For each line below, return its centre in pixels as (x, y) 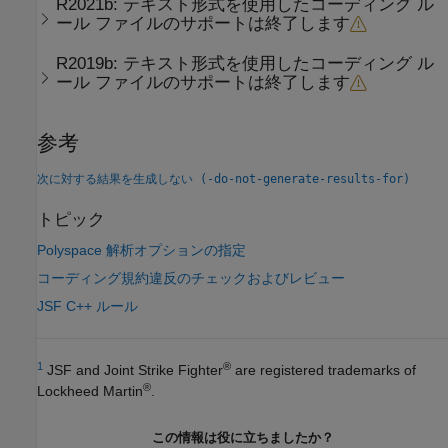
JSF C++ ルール (87, 306)
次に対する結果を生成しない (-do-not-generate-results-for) (223, 179)
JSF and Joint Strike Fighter (133, 370)
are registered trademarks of (323, 370)
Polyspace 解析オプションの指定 (141, 250)
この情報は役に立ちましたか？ (242, 438)
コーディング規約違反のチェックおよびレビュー (191, 278)
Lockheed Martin (90, 391)
